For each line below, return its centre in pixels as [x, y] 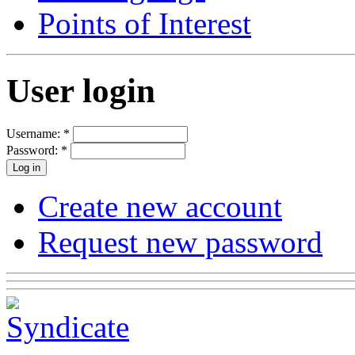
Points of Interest [145, 23]
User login [81, 90]
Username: [35, 133]
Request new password [180, 242]
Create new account [160, 206]
